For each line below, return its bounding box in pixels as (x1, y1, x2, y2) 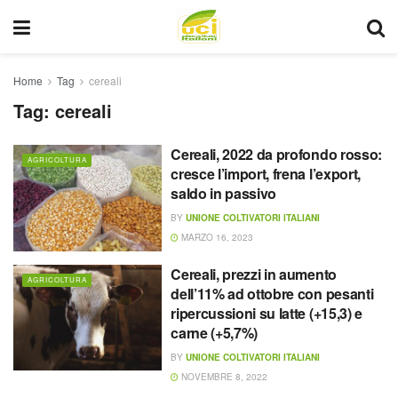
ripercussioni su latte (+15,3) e (171, 302, 362, 323)
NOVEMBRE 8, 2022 (179, 370, 268, 383)
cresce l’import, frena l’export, (171, 163, 361, 184)
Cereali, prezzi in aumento (171, 263, 337, 284)
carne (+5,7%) (171, 322, 259, 343)
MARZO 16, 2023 (179, 231, 254, 243)
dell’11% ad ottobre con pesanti (171, 283, 374, 304)
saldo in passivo (171, 183, 277, 203)
